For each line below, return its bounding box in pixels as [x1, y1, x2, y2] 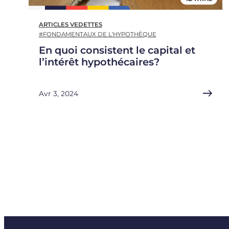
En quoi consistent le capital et [38, 43, 195, 56]
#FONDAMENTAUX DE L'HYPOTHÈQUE [38, 30, 156, 38]
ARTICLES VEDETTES [38, 20, 102, 28]
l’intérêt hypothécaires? [38, 55, 159, 68]
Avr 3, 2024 [38, 89, 78, 98]
